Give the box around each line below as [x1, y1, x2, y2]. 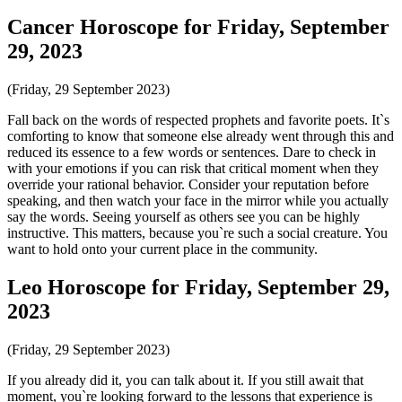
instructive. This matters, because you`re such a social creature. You [7, 224, 388, 240]
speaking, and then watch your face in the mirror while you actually [7, 192, 389, 208]
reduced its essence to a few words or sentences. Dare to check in [7, 144, 376, 160]
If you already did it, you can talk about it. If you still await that [7, 371, 363, 388]
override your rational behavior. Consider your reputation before [7, 176, 369, 192]
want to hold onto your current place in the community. [7, 240, 318, 257]
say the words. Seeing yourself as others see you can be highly [7, 208, 360, 224]
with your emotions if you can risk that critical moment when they [7, 160, 379, 176]
